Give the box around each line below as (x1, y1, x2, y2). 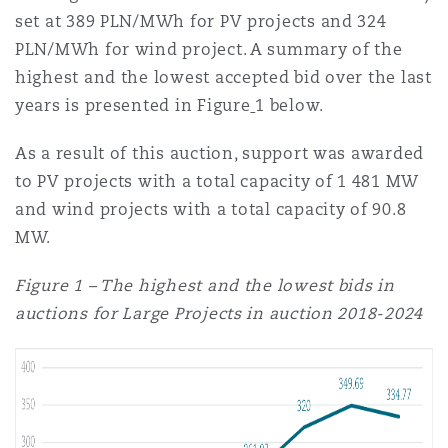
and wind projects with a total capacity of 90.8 (15, 199, 407, 220)
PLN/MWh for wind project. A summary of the (15, 39, 403, 60)
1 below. (255, 95, 325, 116)
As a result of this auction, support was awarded (15, 143, 425, 164)
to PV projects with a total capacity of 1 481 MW (15, 171, 420, 192)
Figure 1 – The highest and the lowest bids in (15, 275, 395, 296)
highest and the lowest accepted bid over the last (15, 67, 432, 88)
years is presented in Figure (15, 95, 251, 116)
